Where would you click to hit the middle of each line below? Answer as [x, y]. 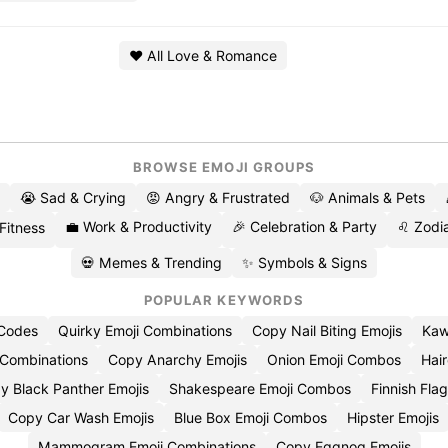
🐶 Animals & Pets [367, 197]
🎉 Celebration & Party [304, 226]
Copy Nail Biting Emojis [326, 330]
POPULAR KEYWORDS [224, 300]
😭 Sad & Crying [73, 197]
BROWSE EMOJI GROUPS [224, 167]
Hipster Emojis [393, 417]
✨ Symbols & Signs [304, 262]
